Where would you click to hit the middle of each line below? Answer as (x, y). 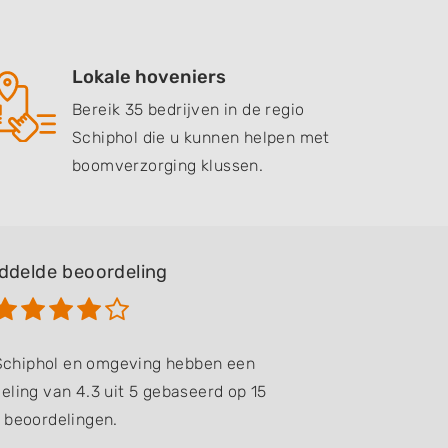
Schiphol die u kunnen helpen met (201, 137)
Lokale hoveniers (149, 77)
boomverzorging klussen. (168, 165)
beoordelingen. (61, 420)
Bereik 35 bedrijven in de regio (188, 109)
